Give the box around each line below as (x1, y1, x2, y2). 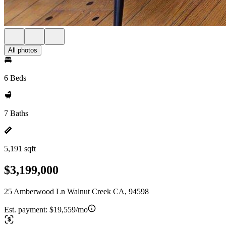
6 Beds (4, 74, 26, 82)
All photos (8, 46, 37, 54)
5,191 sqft (4, 144, 36, 153)
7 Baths (4, 109, 28, 118)
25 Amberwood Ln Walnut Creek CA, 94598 (4, 187, 149, 196)
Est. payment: (4, 205, 49, 214)
